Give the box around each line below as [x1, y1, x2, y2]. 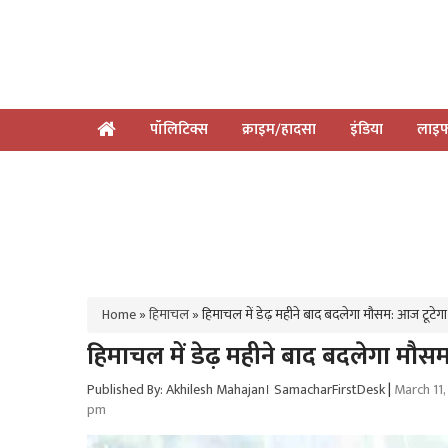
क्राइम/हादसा [242, 116, 316, 142]
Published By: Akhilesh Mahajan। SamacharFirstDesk [87, 377, 385, 401]
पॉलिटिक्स [150, 116, 208, 142]
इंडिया [350, 116, 383, 142]
